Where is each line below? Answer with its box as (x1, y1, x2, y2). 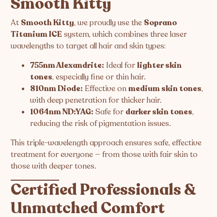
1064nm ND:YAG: (30, 106, 94, 117)
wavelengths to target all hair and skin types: (11, 40, 166, 51)
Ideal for (104, 60, 138, 71)
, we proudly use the (74, 17, 144, 28)
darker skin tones (125, 106, 193, 117)
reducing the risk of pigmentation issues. (30, 118, 171, 129)
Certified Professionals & (11, 179, 196, 201)
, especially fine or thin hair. (52, 71, 146, 82)
